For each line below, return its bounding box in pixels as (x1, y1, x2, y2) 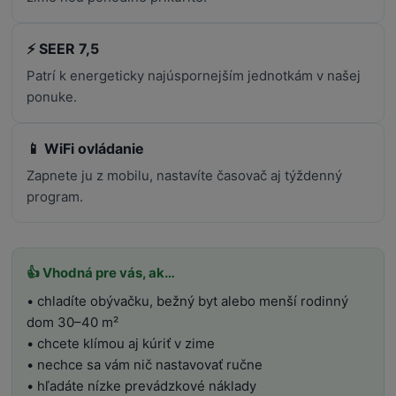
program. (27, 187, 84, 205)
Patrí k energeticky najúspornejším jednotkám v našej (27, 66, 362, 84)
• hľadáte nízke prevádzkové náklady (27, 377, 257, 394)
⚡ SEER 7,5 (27, 39, 100, 57)
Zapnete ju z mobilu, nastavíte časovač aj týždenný (27, 166, 343, 184)
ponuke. (27, 88, 78, 105)
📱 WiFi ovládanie (27, 139, 145, 157)
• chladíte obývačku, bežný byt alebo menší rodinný (27, 292, 349, 309)
